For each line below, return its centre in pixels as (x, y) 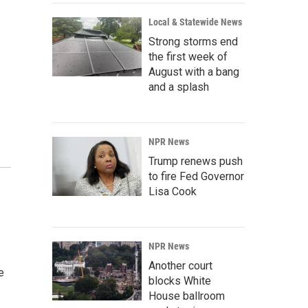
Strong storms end (193, 42)
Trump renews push (196, 161)
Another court (180, 266)
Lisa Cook (173, 191)
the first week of (188, 57)
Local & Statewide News (195, 22)
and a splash (179, 87)
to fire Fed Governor (196, 176)
